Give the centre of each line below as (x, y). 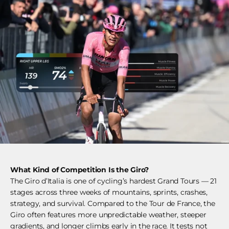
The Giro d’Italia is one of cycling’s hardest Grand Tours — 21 (113, 181)
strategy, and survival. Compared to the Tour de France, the (113, 204)
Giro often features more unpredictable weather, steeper (108, 215)
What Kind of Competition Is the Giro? (80, 170)
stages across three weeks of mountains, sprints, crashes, (109, 192)
